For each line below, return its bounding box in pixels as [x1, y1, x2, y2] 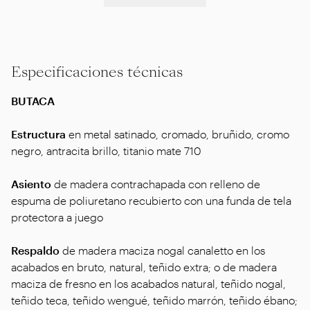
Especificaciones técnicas [11, 62, 183, 82]
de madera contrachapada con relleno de [54, 177, 260, 190]
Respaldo [11, 244, 62, 257]
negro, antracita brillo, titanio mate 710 [11, 144, 201, 157]
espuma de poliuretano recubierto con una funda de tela [11, 194, 291, 207]
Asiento [11, 177, 54, 190]
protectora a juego [11, 210, 103, 224]
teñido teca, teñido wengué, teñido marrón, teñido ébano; [11, 293, 298, 307]
